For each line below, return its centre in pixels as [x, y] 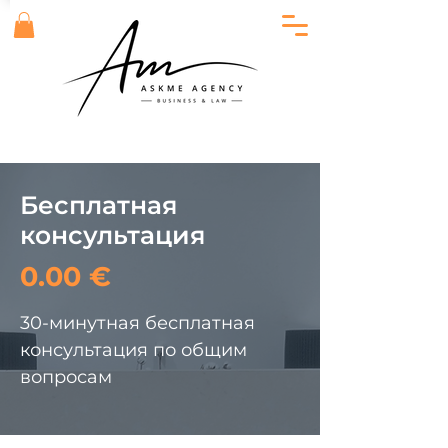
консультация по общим [133, 350]
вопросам [66, 377]
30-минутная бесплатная [137, 323]
